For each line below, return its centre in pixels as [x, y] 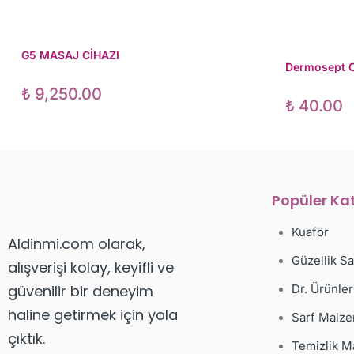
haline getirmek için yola [93, 315]
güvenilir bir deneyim [81, 292]
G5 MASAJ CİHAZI [70, 55]
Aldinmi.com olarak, [77, 244]
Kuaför [310, 232]
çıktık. [26, 339]
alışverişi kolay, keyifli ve [91, 268]
